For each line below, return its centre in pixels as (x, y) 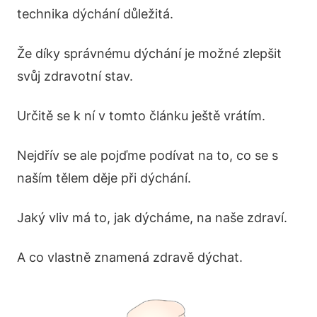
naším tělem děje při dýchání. (104, 178)
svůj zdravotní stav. (75, 76)
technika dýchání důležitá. (95, 14)
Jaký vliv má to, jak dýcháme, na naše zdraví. (152, 218)
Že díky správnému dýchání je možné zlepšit (149, 53)
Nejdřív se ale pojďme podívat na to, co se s (148, 155)
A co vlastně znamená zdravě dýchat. (130, 257)
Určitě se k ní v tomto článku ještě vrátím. (141, 116)
